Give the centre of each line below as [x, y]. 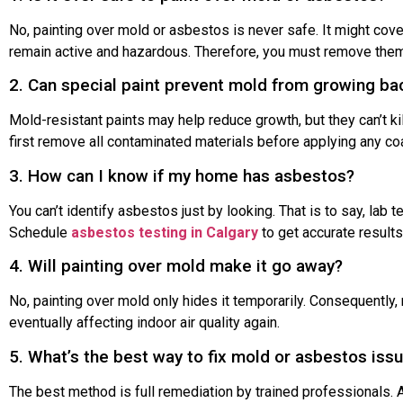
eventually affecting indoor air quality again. [144, 323]
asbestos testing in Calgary [165, 232]
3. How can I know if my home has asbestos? [182, 175]
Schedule [40, 232]
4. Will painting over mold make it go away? [176, 266]
